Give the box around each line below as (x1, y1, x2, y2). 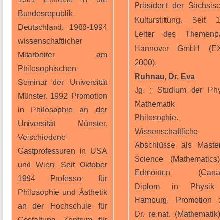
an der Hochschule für (17, 202, 107, 210)
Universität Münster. (17, 119, 107, 128)
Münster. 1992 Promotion (17, 92, 107, 100)
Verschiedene (17, 133, 66, 141)
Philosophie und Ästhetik (17, 188, 107, 196)
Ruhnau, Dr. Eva (134, 72, 195, 81)
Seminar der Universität (17, 78, 107, 86)
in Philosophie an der (17, 106, 107, 114)
